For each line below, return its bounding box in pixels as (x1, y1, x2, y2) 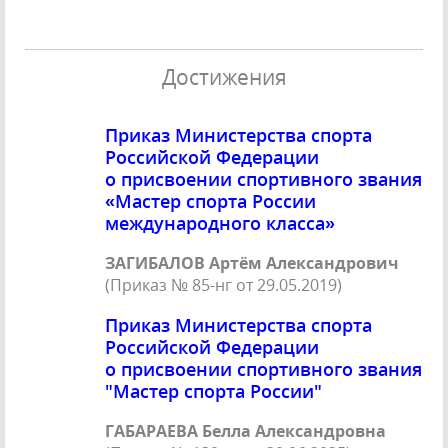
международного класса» (105, 211, 335, 236)
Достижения (161, 62, 287, 92)
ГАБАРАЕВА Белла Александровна (105, 420, 386, 443)
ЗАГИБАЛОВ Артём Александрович (105, 252, 399, 275)
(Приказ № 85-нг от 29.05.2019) (105, 274, 342, 297)
